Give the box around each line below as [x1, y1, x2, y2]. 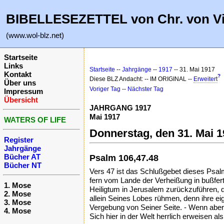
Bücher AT [4, 152, 40, 161]
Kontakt [4, 70, 31, 78]
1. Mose [4, 181, 31, 189]
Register [4, 135, 33, 144]
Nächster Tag [127, 85, 163, 92]
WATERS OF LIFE [4, 115, 66, 124]
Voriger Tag [89, 85, 120, 92]
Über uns [4, 78, 36, 87]
